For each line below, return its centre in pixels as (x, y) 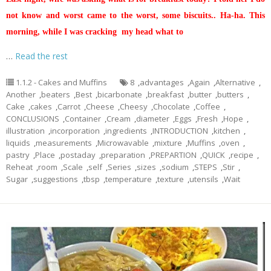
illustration (25, 131)
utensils (204, 179)
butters (230, 94)
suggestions (56, 179)
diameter (153, 119)
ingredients (126, 131)
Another (21, 94)
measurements (64, 143)
